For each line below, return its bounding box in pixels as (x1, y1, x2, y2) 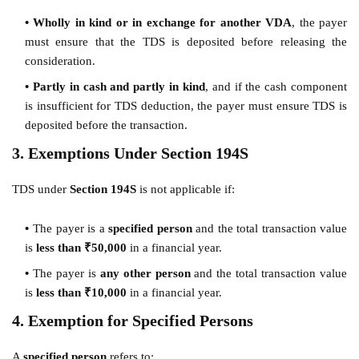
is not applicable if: (136, 182, 235, 196)
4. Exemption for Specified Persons (12, 311, 253, 329)
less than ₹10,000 (36, 285, 127, 299)
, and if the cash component (204, 79, 348, 93)
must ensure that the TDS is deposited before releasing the (25, 34, 347, 48)
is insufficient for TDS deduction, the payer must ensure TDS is (25, 99, 347, 112)
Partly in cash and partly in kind (33, 79, 205, 93)
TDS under (12, 182, 70, 196)
